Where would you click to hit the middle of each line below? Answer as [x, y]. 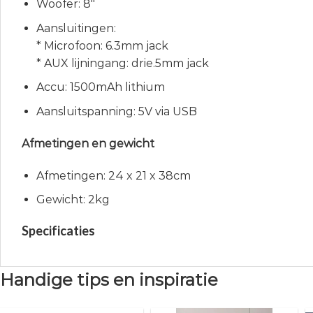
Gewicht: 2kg [73, 200]
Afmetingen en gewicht [88, 143]
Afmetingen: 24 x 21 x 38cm [113, 175]
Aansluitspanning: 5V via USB [116, 111]
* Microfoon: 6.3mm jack [102, 45]
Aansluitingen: [76, 28]
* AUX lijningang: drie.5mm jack [122, 63]
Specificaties [58, 230]
